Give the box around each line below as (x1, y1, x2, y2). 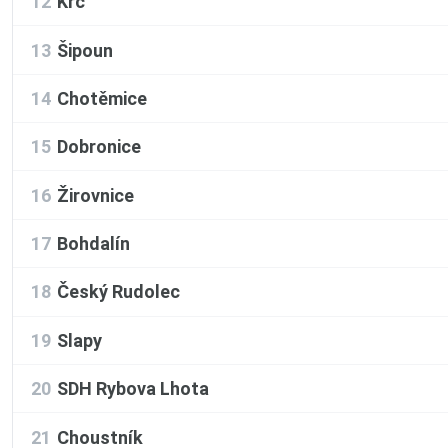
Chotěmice (57, 87, 147, 109)
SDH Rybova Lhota (57, 378, 209, 400)
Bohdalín (57, 233, 130, 255)
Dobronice (57, 136, 141, 158)
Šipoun (57, 39, 113, 61)
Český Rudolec (57, 281, 180, 303)
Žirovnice (57, 184, 134, 206)
